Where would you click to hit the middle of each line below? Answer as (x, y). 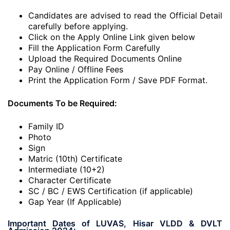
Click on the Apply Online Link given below (112, 37)
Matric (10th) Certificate (75, 159)
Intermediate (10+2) (66, 169)
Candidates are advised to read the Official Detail (125, 15)
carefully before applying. (78, 26)
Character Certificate (70, 180)
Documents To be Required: (62, 103)
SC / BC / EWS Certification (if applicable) (111, 191)
